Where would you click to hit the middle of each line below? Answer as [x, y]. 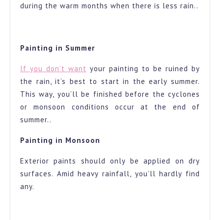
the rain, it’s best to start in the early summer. [110, 82]
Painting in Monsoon [60, 140]
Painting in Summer [57, 48]
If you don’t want [53, 69]
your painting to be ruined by [143, 69]
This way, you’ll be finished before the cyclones [110, 94]
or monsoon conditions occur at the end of [110, 107]
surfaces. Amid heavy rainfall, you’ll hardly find [110, 174]
